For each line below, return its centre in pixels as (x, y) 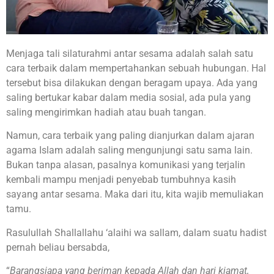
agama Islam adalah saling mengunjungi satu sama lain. (129, 150)
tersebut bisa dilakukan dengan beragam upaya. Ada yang (132, 83)
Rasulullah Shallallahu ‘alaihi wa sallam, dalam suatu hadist (136, 232)
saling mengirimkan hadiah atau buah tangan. (106, 112)
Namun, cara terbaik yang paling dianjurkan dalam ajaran (130, 136)
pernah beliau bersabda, (58, 247)
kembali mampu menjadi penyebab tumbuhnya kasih (121, 180)
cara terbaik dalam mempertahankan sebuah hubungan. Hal (136, 68)
